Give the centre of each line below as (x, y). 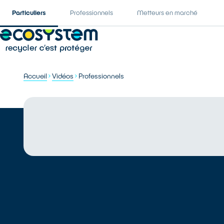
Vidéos (63, 76)
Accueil (35, 76)
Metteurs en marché (167, 12)
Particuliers (29, 12)
